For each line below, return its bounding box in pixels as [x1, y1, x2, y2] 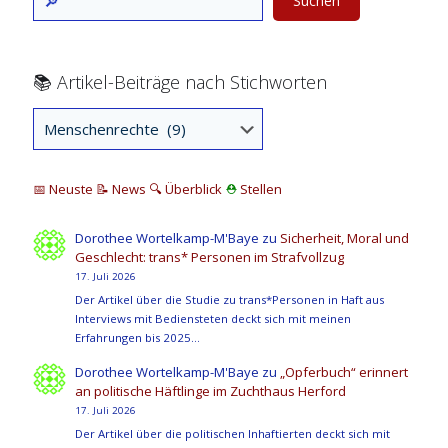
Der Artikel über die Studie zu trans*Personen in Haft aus [75, 292, 385, 308]
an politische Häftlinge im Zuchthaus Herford [75, 381, 347, 400]
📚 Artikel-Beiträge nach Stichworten [33, 69, 327, 94]
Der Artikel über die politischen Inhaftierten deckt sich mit [75, 426, 391, 442]
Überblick [162, 179, 222, 198]
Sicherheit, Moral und [280, 228, 410, 247]
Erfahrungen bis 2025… [75, 330, 201, 346]
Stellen [240, 179, 282, 198]
